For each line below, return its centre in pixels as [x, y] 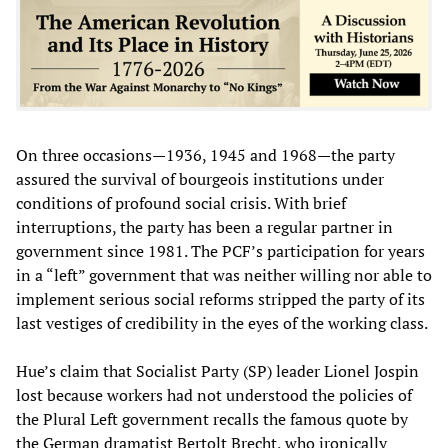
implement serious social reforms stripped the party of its [220, 298]
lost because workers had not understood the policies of [214, 394]
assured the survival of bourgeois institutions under [200, 178]
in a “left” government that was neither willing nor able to [224, 274]
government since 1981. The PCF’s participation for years [220, 250]
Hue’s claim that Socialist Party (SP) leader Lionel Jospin [217, 370]
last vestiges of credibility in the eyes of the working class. [222, 322]
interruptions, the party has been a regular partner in [204, 226]
